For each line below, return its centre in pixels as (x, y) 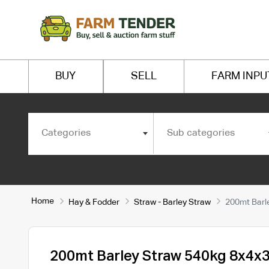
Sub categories (201, 133)
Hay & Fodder (94, 202)
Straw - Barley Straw (172, 202)
